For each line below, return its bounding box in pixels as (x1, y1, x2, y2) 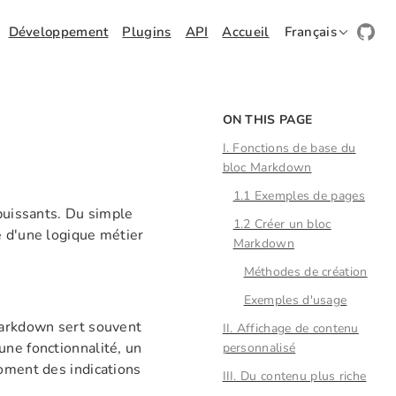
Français (284, 23, 337, 41)
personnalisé (222, 339, 296, 356)
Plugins (122, 23, 171, 41)
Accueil (222, 23, 270, 41)
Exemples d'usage (243, 292, 347, 308)
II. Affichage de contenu (222, 320, 359, 337)
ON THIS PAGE (222, 111, 313, 128)
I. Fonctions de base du (222, 140, 356, 156)
